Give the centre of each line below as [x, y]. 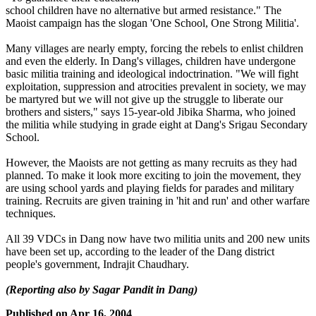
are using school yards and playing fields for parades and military [150, 188]
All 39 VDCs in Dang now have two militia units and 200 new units [158, 239]
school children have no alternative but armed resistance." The [144, 11]
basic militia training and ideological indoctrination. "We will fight [152, 74]
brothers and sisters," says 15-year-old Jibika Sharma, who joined [151, 112]
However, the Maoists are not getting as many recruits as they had [151, 163]
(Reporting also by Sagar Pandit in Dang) [102, 290]
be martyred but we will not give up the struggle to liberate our [144, 99]
